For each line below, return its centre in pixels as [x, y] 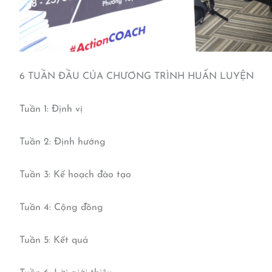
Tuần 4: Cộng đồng [61, 208]
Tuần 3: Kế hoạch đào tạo [75, 175]
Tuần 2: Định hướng [63, 142]
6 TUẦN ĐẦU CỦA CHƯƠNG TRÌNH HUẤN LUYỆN [137, 77]
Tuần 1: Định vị [51, 110]
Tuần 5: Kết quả [54, 241]
